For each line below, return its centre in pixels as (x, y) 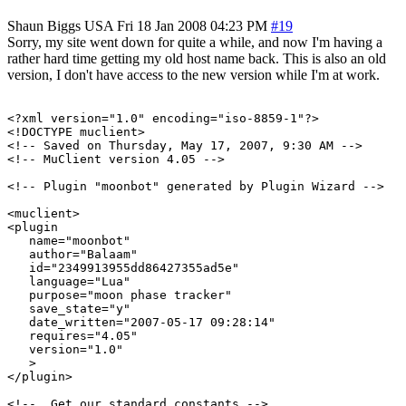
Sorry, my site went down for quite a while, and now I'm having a (195, 42)
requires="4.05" (72, 335)
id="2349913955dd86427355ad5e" (123, 267)
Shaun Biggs (44, 25)
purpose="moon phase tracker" (120, 295)
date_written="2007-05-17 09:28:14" (141, 322)
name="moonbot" (69, 240)
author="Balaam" (72, 254)
